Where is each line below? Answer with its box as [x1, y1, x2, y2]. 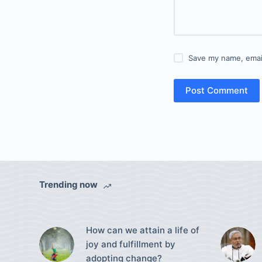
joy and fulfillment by [86, 238, 176, 250]
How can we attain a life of [86, 224, 200, 236]
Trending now [39, 179, 98, 191]
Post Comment [185, 84, 248, 96]
